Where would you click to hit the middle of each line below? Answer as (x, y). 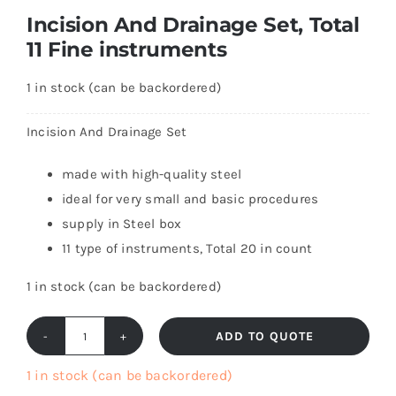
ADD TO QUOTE (264, 336)
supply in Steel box (122, 224)
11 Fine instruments (126, 49)
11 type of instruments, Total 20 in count (187, 249)
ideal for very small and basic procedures (190, 199)
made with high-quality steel (152, 175)
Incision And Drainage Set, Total (193, 25)
